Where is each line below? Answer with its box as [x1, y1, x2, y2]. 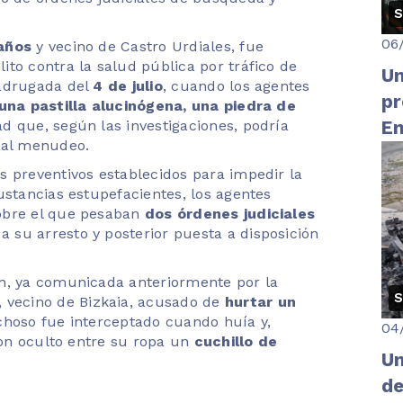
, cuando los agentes [162, 76, 310, 94]
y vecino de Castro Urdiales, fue [31, 37, 264, 55]
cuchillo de [193, 332, 278, 350]
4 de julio [93, 76, 163, 94]
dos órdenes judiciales [144, 204, 316, 222]
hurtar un [224, 292, 296, 310]
